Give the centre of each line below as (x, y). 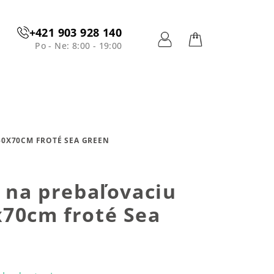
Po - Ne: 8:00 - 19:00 (79, 46)
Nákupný (221, 57)
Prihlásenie (195, 57)
